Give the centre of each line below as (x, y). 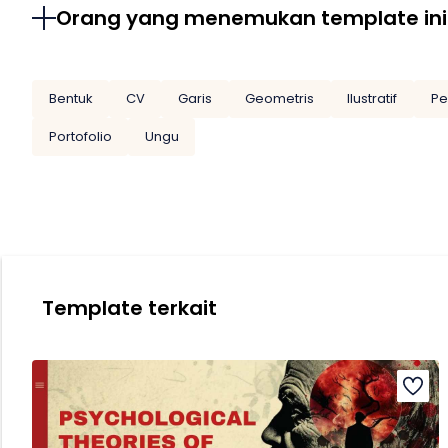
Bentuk (70, 99)
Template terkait (129, 307)
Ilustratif (372, 99)
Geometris (280, 99)
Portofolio (80, 136)
